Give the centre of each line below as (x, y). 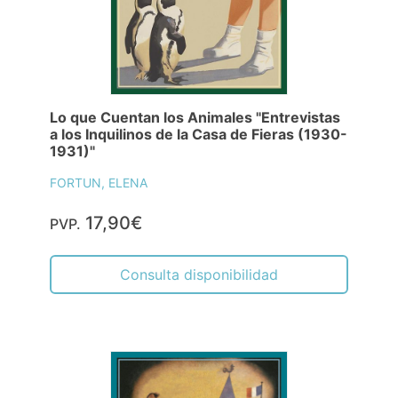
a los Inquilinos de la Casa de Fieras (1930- (199, 135)
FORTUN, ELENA (99, 183)
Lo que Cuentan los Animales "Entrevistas (195, 118)
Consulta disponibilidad (199, 275)
